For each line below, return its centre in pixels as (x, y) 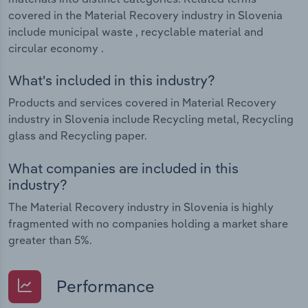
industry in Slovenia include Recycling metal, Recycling (151, 119)
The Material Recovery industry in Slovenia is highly (141, 207)
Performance (103, 286)
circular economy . (56, 48)
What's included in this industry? (112, 80)
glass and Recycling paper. (78, 136)
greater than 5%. (50, 240)
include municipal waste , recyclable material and (136, 31)
